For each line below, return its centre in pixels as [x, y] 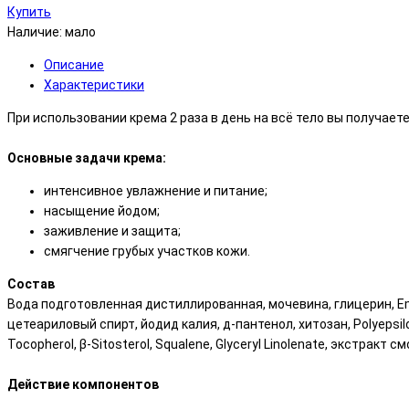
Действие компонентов [83, 384]
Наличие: [35, 31]
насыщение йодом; [102, 210]
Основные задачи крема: [87, 157]
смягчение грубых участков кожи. [147, 251]
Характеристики [94, 84]
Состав [31, 283]
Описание [74, 64]
